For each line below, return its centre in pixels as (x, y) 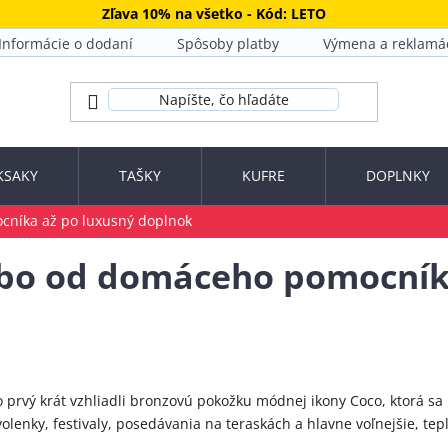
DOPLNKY (398, 175)
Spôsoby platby (228, 43)
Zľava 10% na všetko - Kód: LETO (214, 13)
